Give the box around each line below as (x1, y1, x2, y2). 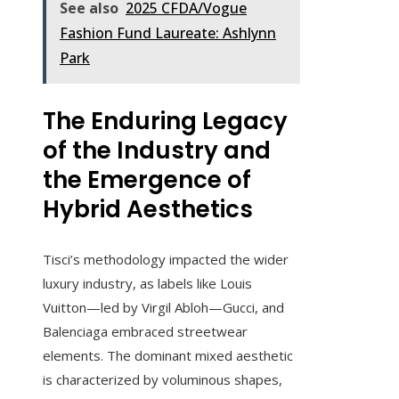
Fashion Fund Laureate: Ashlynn (60, 23, 276, 44)
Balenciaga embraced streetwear (43, 322, 248, 341)
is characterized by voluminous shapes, (43, 370, 282, 389)
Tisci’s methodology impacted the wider (43, 250, 289, 269)
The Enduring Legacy (43, 105, 288, 138)
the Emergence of (43, 164, 251, 197)
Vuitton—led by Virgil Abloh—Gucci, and (43, 298, 284, 317)
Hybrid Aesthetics (43, 193, 253, 226)
